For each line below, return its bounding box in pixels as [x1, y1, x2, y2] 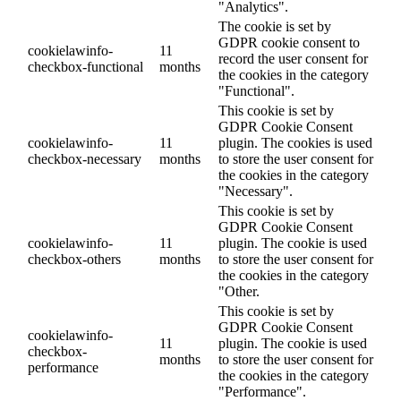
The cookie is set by [218, 18, 331, 34]
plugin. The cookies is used [218, 134, 372, 150]
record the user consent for [218, 50, 368, 66]
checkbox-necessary [28, 150, 141, 166]
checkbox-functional [28, 58, 143, 74]
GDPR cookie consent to [218, 34, 360, 50]
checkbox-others [28, 251, 121, 267]
